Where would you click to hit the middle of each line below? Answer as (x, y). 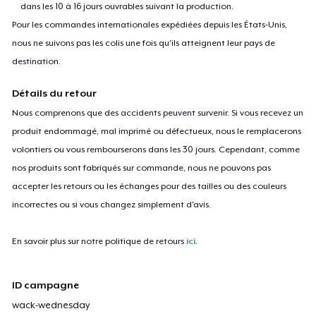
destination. (37, 61)
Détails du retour (55, 93)
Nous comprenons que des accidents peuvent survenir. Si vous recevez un (158, 113)
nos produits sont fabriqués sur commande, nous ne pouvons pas (142, 168)
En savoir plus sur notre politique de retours (99, 241)
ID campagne (46, 285)
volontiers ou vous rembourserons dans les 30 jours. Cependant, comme (156, 149)
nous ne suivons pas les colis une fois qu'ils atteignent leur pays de (144, 43)
